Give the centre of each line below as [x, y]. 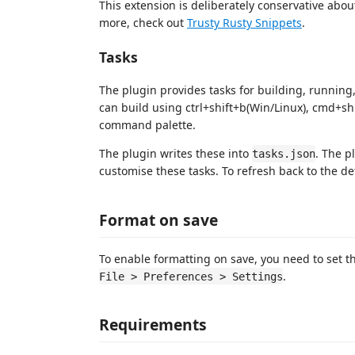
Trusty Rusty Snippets [244, 23]
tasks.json [284, 154]
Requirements [153, 324]
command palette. [147, 125]
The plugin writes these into [176, 153]
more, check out [143, 23]
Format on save [158, 219]
